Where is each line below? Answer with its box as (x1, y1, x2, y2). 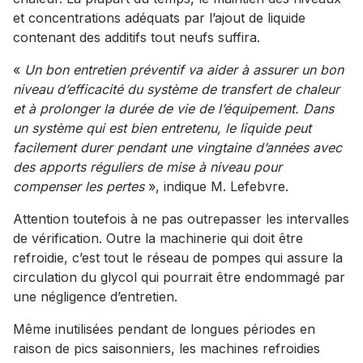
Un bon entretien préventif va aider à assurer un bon (24, 62, 344, 79)
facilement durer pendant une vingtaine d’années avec (13, 139, 342, 156)
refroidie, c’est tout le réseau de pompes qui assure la (13, 250, 343, 267)
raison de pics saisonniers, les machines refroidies (13, 340, 320, 357)
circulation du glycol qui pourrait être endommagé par (13, 269, 345, 286)
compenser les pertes (13, 178, 144, 195)
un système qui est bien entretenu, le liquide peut (13, 120, 311, 137)
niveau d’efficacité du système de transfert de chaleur (13, 81, 340, 98)
